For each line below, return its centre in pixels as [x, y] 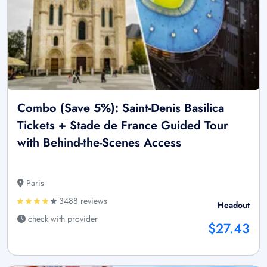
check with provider [62, 219]
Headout [234, 205]
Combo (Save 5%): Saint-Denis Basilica [121, 108]
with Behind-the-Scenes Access [99, 143]
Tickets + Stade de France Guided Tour [123, 126]
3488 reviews [82, 201]
